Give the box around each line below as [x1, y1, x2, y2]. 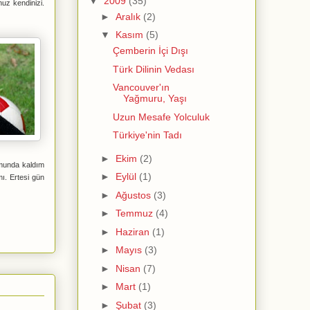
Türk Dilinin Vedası [112, 63, 194, 75]
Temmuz [115, 208, 156, 219]
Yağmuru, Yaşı [122, 93, 187, 104]
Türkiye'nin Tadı [112, 129, 182, 141]
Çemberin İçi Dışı [112, 45, 188, 57]
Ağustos [115, 189, 154, 201]
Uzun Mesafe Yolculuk [112, 111, 210, 122]
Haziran [115, 226, 152, 237]
